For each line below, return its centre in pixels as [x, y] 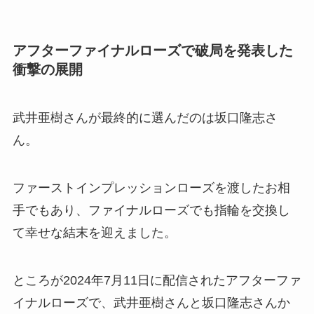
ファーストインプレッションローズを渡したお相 [151, 188]
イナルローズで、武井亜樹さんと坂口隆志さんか [151, 303]
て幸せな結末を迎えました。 [94, 233]
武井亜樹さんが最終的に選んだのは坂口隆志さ [145, 118]
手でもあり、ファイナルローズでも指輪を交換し [151, 211]
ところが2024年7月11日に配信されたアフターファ [157, 281]
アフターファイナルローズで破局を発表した [152, 50]
